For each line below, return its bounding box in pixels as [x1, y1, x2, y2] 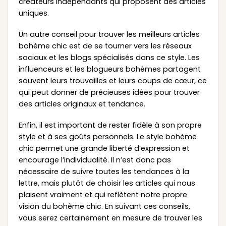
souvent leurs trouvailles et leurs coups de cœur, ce [18, 76, 207, 86]
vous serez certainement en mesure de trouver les [18, 212, 202, 223]
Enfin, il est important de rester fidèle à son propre [18, 120, 202, 130]
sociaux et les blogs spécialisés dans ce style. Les [18, 52, 200, 63]
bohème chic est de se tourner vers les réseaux [18, 41, 192, 51]
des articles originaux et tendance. [18, 99, 145, 109]
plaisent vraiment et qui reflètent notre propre [18, 189, 187, 200]
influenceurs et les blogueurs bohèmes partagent [18, 64, 201, 75]
